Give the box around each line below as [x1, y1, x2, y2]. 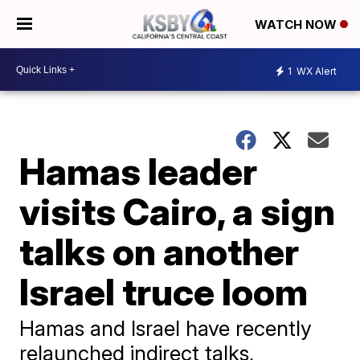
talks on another [19, 229, 300, 274]
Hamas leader [19, 149, 258, 194]
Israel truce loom [19, 269, 309, 314]
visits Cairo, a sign [19, 189, 336, 234]
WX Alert [294, 64, 337, 77]
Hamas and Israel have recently [19, 316, 313, 341]
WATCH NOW [255, 17, 340, 33]
